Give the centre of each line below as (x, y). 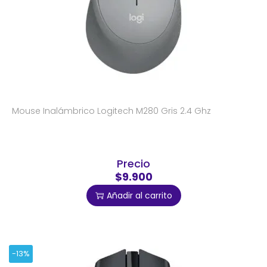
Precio (133, 164)
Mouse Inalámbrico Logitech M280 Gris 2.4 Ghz (111, 111)
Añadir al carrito (139, 196)
